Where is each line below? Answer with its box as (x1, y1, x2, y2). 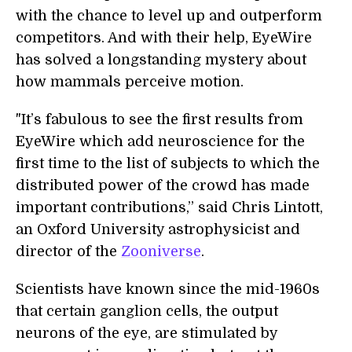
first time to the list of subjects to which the (16, 156, 320, 172)
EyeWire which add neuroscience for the (16, 134, 305, 150)
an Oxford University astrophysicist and (16, 222, 300, 238)
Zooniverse (121, 244, 201, 260)
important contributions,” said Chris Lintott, (16, 200, 323, 216)
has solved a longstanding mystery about (16, 52, 306, 68)
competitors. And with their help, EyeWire (16, 30, 312, 46)
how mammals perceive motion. (16, 74, 244, 90)
